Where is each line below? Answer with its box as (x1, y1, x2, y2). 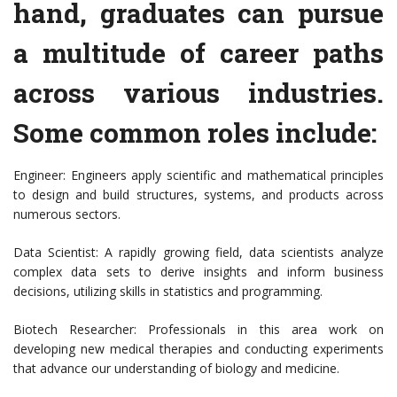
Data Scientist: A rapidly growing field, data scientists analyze (13, 244, 384, 261)
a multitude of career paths (13, 35, 384, 71)
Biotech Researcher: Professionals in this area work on (13, 321, 384, 339)
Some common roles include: (13, 115, 377, 151)
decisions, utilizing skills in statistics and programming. (13, 283, 323, 300)
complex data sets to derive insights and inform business (13, 263, 384, 281)
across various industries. (13, 75, 384, 111)
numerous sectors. (13, 206, 121, 223)
